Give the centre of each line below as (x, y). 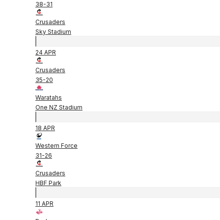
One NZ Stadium (59, 107)
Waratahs (49, 97)
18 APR (45, 128)
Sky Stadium (53, 31)
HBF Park (48, 183)
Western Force (56, 145)
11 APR (44, 203)
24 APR (46, 52)
